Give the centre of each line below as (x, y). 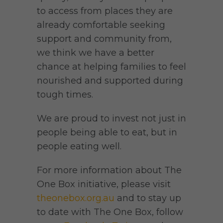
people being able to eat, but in (107, 132)
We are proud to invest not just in (111, 118)
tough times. (65, 94)
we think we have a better (96, 53)
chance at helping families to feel (111, 66)
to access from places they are (105, 11)
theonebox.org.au (76, 198)
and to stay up (148, 198)
